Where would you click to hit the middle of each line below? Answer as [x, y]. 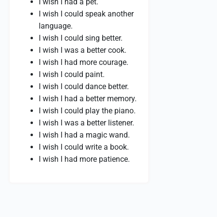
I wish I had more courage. [84, 62]
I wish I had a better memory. [88, 99]
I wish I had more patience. [84, 159]
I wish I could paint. [72, 74]
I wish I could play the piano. [87, 111]
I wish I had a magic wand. [84, 135]
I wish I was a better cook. [83, 50]
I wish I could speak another [86, 14]
